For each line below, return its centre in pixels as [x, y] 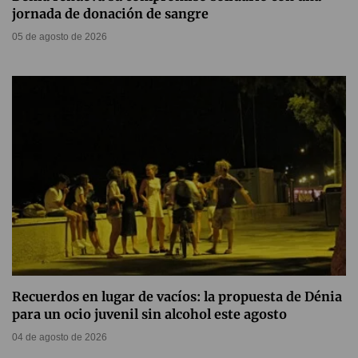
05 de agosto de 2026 [60, 37]
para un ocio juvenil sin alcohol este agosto [149, 314]
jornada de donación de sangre [110, 14]
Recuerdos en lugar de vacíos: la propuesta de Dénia [177, 296]
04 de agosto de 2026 [60, 337]
